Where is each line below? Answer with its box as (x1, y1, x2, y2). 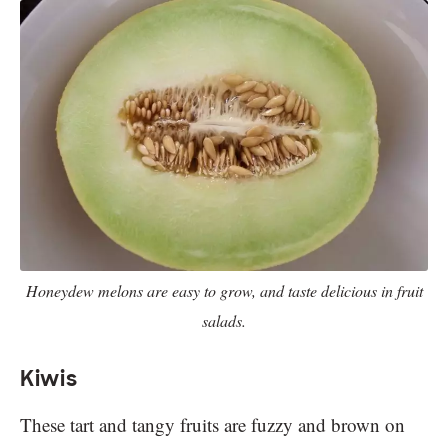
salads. (202, 310, 246, 332)
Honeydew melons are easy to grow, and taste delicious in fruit (25, 280, 423, 302)
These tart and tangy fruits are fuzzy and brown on (20, 412, 405, 438)
